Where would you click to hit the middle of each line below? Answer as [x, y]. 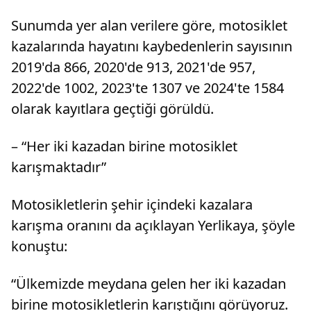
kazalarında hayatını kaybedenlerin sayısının [152, 46]
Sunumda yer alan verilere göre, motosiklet [149, 25]
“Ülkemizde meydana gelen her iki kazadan [149, 283]
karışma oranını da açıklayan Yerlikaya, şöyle [153, 225]
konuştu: [39, 246]
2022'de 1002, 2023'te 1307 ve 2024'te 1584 [148, 87]
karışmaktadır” [59, 167]
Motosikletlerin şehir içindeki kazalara [132, 204]
